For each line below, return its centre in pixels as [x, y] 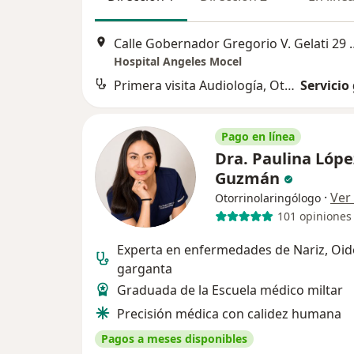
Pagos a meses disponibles [174, 338]
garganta [145, 268]
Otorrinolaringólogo [268, 198]
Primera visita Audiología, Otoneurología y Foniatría [290, 85]
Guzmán [249, 178]
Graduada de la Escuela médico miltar [230, 290]
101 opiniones [314, 217]
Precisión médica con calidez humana [229, 313]
